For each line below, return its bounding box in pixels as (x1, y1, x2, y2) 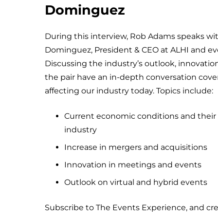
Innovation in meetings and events (64, 160, 201, 170)
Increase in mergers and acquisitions (64, 143, 207, 152)
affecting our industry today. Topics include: (45, 86, 213, 96)
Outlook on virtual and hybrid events (64, 178, 207, 187)
